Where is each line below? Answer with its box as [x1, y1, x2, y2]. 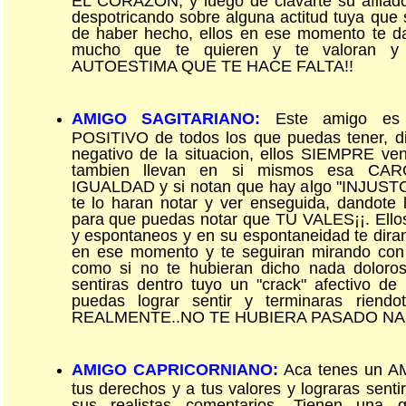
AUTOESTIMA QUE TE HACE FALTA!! [71, 57, 353, 72]
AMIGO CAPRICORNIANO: [71, 361, 278, 379]
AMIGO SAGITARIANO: [71, 110, 261, 128]
